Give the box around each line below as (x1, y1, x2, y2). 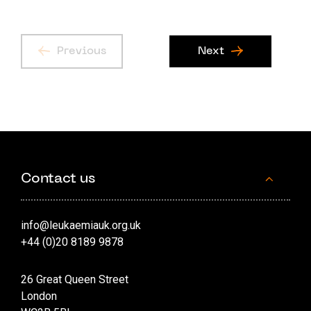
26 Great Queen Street (21, 272, 128, 286)
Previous (56, 45, 106, 57)
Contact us (21, 171, 95, 186)
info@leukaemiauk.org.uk (21, 218, 141, 232)
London (21, 289, 57, 303)
